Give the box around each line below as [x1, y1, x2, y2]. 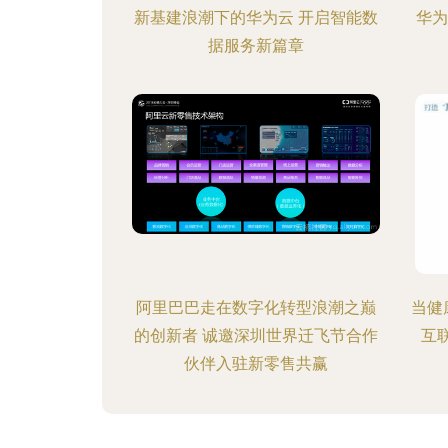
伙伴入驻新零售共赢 [183, 354, 328, 373]
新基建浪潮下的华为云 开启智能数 [133, 8, 378, 27]
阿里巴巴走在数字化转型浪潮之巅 [135, 298, 376, 317]
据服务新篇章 [207, 36, 304, 55]
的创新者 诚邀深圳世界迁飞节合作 [133, 326, 378, 345]
